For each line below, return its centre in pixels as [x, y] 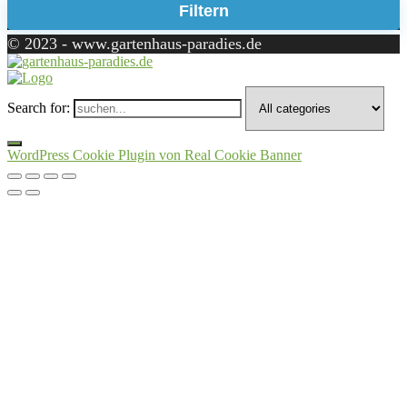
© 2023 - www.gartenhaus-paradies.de [134, 44]
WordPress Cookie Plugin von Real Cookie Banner [154, 155]
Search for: [39, 108]
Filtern [203, 11]
